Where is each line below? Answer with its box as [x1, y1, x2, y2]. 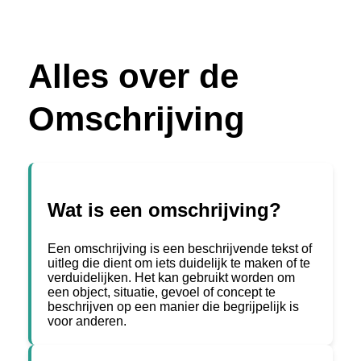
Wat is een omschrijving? [48, 199, 281, 222]
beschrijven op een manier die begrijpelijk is [48, 300, 299, 314]
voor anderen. [48, 314, 127, 329]
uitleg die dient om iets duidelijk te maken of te [48, 256, 310, 271]
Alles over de [28, 57, 239, 96]
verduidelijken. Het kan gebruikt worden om [48, 271, 295, 285]
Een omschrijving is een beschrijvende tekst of [48, 242, 312, 256]
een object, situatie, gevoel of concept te [48, 285, 276, 300]
